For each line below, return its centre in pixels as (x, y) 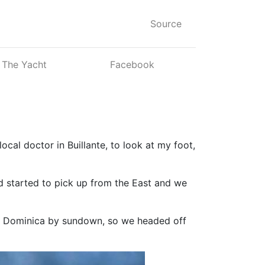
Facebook (132, 64)
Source (166, 24)
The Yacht (24, 64)
